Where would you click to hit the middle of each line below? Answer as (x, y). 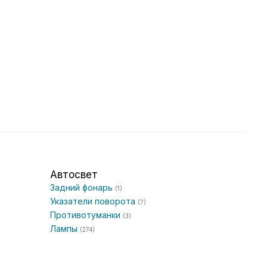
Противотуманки (86, 215)
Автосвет (74, 175)
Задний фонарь (83, 187)
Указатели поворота (94, 201)
